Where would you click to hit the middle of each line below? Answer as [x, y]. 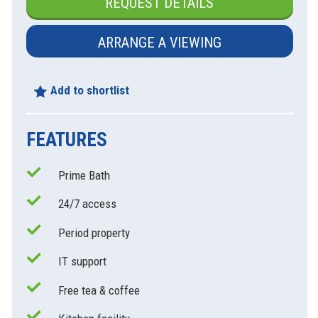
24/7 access [87, 204]
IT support [82, 262]
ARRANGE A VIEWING [159, 43]
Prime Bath [84, 175]
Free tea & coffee [99, 290]
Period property [94, 232]
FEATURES [66, 140]
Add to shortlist [88, 90]
